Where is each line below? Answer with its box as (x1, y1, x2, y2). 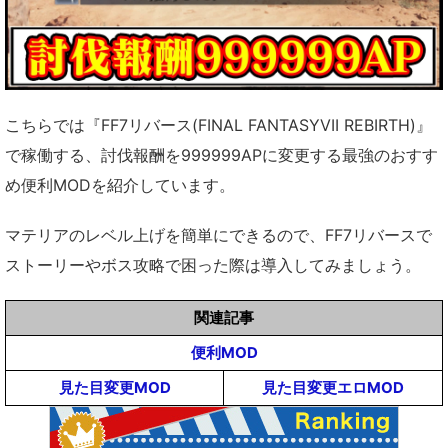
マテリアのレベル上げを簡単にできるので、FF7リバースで (5, 225, 432, 246)
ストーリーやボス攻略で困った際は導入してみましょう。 (5, 255, 421, 276)
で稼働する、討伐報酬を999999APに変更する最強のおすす (5, 145, 438, 166)
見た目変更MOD (58, 378, 171, 398)
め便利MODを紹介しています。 (5, 175, 235, 196)
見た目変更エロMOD (262, 378, 404, 398)
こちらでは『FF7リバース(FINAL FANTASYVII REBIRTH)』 (5, 115, 432, 136)
